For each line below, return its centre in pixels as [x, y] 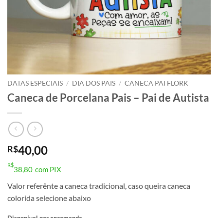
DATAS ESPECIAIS [35, 83]
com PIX [48, 170]
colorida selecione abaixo [49, 198]
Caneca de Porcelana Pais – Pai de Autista [108, 97]
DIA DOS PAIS [94, 83]
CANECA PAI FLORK [157, 83]
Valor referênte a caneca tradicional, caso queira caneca [99, 186]
